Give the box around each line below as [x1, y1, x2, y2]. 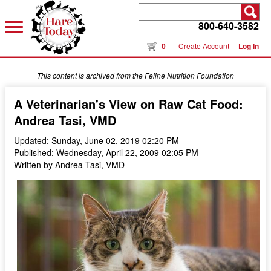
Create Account [178, 41, 229, 51]
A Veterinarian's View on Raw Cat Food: [14, 95, 243, 113]
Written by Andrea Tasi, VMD [14, 158, 125, 171]
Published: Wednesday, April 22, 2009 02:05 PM [14, 146, 198, 158]
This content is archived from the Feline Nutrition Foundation [37, 70, 234, 80]
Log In [238, 41, 259, 51]
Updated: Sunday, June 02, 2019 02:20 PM [14, 134, 179, 146]
